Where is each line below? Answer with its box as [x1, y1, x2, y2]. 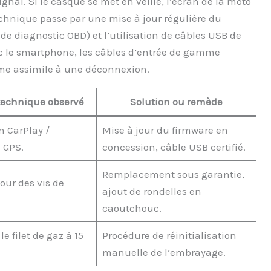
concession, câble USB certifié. [102, 141, 246, 154]
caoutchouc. [102, 202, 162, 215]
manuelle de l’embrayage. [102, 246, 226, 259]
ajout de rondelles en [102, 185, 201, 198]
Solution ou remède [130, 96, 223, 108]
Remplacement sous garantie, [102, 168, 244, 181]
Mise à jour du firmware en [102, 124, 228, 137]
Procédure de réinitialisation [102, 229, 237, 242]
